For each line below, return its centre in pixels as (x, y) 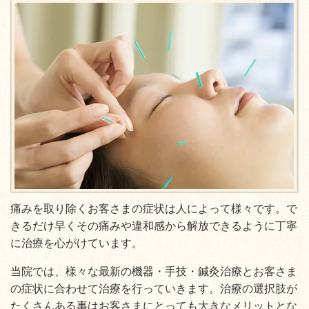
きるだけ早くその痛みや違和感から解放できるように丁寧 (154, 226)
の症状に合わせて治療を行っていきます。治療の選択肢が (154, 288)
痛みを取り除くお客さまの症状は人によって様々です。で (154, 208)
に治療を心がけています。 (77, 243)
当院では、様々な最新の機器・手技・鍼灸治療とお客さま (154, 271)
